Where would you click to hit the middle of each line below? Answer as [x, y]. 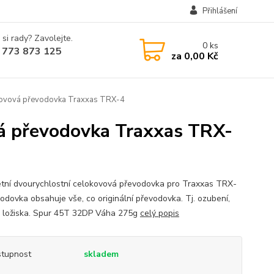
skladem [101, 254]
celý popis [159, 213]
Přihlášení [220, 11]
